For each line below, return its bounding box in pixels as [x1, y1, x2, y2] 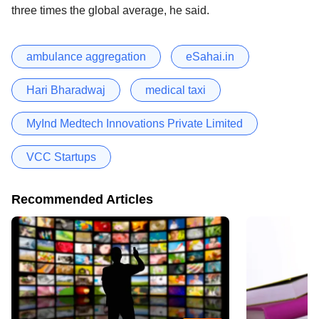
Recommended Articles [11, 192, 153, 206]
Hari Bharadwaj [26, 83, 105, 96]
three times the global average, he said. [11, 4, 209, 16]
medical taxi [145, 83, 206, 96]
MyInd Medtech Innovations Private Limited [26, 117, 243, 130]
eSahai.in [186, 50, 234, 63]
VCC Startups [26, 150, 96, 163]
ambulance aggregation [26, 50, 146, 63]
